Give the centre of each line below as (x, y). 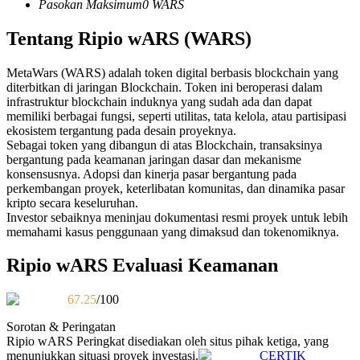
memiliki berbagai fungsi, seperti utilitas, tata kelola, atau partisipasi (176, 116)
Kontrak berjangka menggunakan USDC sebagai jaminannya (194, 17)
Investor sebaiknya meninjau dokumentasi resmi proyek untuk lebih (177, 217)
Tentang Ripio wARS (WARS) (129, 38)
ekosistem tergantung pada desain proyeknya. (121, 130)
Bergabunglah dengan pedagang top (130, 209)
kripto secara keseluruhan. (72, 202)
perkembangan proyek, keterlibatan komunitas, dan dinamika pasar (176, 188)
